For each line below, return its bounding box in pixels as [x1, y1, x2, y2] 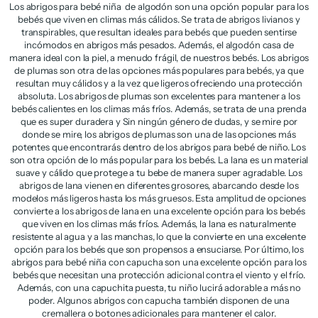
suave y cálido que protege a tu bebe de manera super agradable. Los [15, 166, 303, 178]
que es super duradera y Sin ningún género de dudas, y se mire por [20, 115, 298, 127]
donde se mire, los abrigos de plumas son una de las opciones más [22, 128, 296, 140]
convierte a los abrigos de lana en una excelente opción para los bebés [13, 204, 305, 216]
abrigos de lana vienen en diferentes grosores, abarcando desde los [19, 179, 299, 191]
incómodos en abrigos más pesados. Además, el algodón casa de [24, 38, 294, 50]
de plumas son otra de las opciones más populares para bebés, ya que [14, 64, 304, 76]
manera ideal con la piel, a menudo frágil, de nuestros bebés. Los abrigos [9, 51, 309, 63]
